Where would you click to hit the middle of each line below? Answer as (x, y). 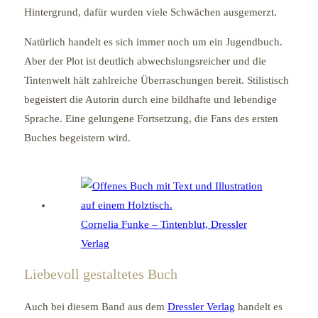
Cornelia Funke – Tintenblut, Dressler (164, 224)
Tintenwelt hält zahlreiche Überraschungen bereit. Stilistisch (156, 80)
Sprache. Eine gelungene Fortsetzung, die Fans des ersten (151, 118)
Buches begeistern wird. (77, 137)
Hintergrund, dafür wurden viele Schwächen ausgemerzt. (150, 12)
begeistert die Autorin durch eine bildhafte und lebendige (150, 99)
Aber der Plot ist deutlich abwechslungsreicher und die (145, 61)
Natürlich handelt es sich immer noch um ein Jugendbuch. (153, 42)
